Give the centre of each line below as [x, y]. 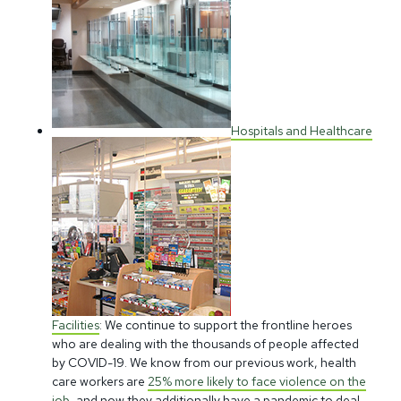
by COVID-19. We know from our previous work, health [204, 362]
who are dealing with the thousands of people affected [205, 343]
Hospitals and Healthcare [302, 131]
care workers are [100, 381]
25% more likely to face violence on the [257, 381]
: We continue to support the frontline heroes [226, 324]
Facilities [76, 324]
